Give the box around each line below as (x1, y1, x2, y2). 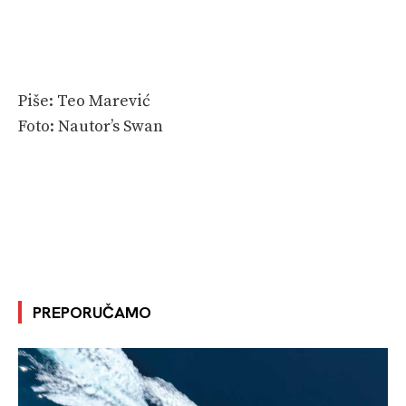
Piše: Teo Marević (18, 90, 150, 111)
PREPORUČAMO (33, 301, 151, 323)
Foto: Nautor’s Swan (18, 115, 163, 137)
